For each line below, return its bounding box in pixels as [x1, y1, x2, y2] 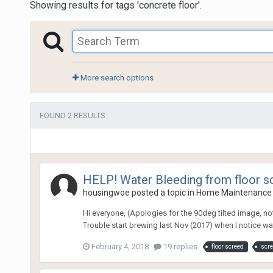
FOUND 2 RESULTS [39, 110, 105, 120]
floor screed [211, 243, 244, 250]
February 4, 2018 [91, 241, 149, 251]
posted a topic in [129, 187, 196, 197]
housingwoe [82, 187, 130, 197]
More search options [78, 73, 154, 82]
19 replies [161, 241, 197, 251]
